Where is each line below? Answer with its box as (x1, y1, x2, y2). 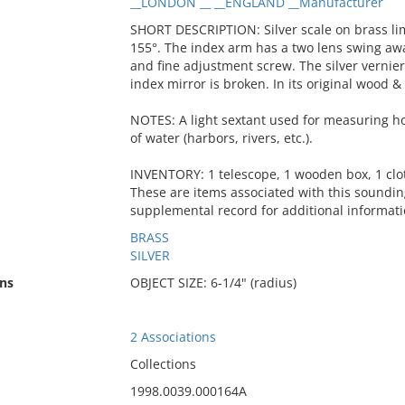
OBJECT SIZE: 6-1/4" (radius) (129, 274, 297, 291)
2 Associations (129, 328, 216, 345)
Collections (129, 355, 196, 372)
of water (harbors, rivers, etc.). (129, 129, 313, 146)
